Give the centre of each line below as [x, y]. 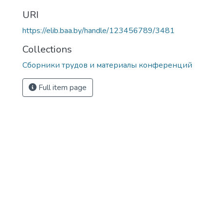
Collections [47, 49]
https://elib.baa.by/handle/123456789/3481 [99, 31]
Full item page [62, 88]
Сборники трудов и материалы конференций [107, 65]
